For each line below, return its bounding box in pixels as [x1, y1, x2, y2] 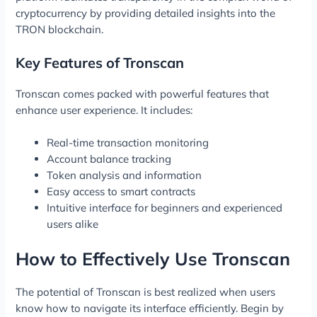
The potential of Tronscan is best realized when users [16, 284, 276, 299]
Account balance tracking [47, 151, 172, 166]
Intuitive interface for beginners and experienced [47, 200, 283, 214]
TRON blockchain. [16, 23, 104, 37]
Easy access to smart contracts [47, 184, 196, 198]
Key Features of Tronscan [16, 53, 185, 71]
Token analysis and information [47, 168, 202, 182]
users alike [47, 217, 99, 231]
